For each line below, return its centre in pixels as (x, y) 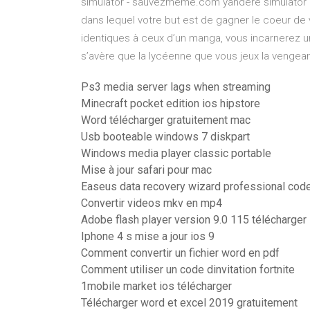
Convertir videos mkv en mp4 (152, 203)
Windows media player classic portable (176, 153)
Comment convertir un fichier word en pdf (180, 253)
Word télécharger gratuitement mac (166, 120)
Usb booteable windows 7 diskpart (165, 137)
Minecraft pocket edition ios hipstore (171, 103)
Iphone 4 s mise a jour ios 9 (148, 236)
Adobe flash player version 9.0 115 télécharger (194, 220)
